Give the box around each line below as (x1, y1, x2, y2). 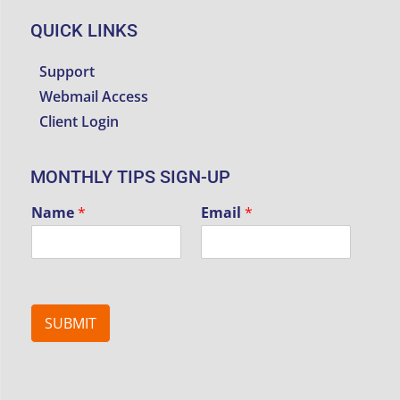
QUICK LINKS (30, 19, 138, 41)
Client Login (39, 112, 120, 132)
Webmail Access (39, 87, 149, 107)
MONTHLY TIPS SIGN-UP (30, 165, 231, 187)
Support (39, 62, 96, 82)
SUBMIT (45, 313, 97, 334)
